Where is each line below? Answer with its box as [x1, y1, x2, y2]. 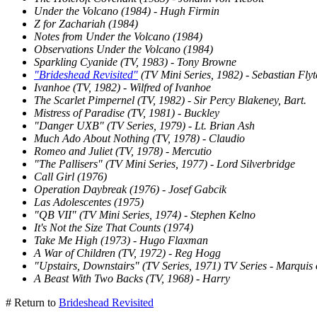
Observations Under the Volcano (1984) [34, 43, 213, 55]
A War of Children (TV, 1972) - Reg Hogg [34, 247, 221, 259]
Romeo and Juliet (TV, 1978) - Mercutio [34, 145, 212, 157]
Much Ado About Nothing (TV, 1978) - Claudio [34, 132, 245, 144]
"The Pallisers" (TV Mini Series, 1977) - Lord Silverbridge [34, 158, 295, 170]
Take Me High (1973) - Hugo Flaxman [34, 234, 208, 246]
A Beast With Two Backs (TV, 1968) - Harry [34, 272, 230, 284]
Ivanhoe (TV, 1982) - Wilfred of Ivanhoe [34, 81, 211, 93]
